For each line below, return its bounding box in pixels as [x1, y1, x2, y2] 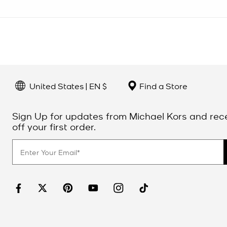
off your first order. [12, 120, 96, 133]
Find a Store [137, 80, 187, 92]
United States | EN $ [29, 80, 107, 91]
